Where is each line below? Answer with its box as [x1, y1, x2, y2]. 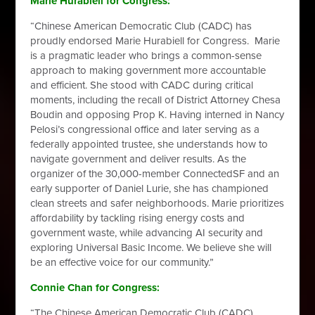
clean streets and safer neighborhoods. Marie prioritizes [30, 197, 285, 210]
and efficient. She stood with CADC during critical [30, 79, 254, 91]
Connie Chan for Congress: [30, 281, 160, 294]
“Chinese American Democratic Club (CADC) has [30, 20, 252, 32]
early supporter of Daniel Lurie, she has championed [30, 182, 269, 195]
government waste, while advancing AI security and [30, 226, 264, 239]
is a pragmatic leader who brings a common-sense [30, 49, 262, 62]
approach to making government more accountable [30, 64, 266, 77]
